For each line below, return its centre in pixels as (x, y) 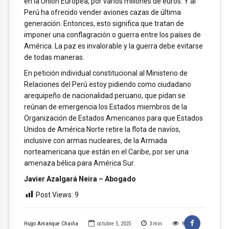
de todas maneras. (54, 58)
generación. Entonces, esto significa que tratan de (104, 24)
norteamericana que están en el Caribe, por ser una (106, 152)
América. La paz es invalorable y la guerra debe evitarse (113, 46)
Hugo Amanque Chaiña (51, 223)
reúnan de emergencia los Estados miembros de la (106, 107)
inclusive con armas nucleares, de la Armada (96, 141)
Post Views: (54, 194)
